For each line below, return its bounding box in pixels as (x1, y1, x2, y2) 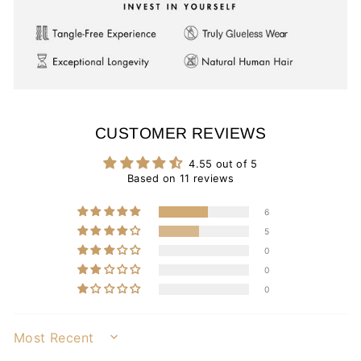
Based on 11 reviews (127, 172, 234, 185)
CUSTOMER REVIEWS (94, 125, 267, 143)
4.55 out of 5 (189, 158, 258, 171)
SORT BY (13, 337, 68, 347)
